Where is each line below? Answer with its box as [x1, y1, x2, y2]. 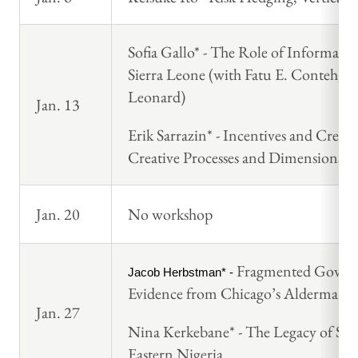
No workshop [128, 204, 213, 225]
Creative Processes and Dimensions [128, 147, 343, 169]
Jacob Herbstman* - [128, 266, 237, 280]
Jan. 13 [36, 94, 80, 116]
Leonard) [128, 86, 185, 108]
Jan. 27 [36, 302, 80, 324]
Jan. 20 [36, 204, 80, 225]
